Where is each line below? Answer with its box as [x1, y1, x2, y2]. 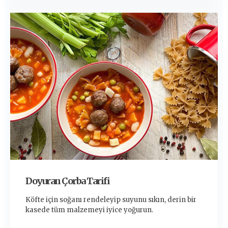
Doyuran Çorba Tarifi [25, 175, 109, 187]
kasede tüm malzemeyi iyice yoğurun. [25, 206, 153, 215]
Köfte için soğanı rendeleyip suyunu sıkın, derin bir [25, 195, 196, 205]
